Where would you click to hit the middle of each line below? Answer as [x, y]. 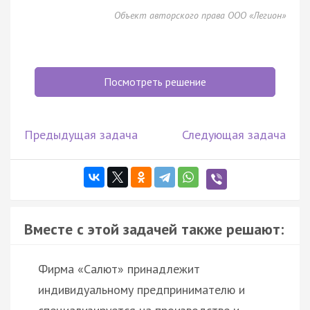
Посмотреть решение [155, 81]
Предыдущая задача [81, 134]
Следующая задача [234, 134]
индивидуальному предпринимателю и [142, 289]
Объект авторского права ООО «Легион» [200, 15]
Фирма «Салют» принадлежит [119, 268]
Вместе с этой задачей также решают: [154, 229]
